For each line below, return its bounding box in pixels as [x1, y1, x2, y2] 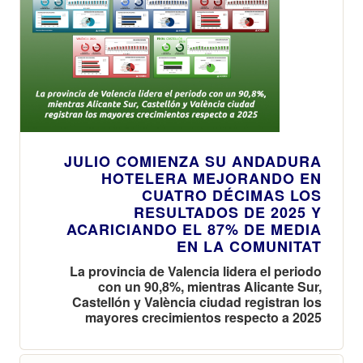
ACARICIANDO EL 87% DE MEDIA [66, 218, 322, 240]
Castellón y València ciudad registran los [72, 292, 322, 311]
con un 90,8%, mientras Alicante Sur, [98, 276, 322, 296]
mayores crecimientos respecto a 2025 [85, 307, 322, 327]
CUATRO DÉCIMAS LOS [142, 184, 322, 206]
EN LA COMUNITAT [177, 235, 322, 257]
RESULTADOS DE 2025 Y [134, 201, 322, 223]
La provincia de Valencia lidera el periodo [70, 261, 322, 280]
